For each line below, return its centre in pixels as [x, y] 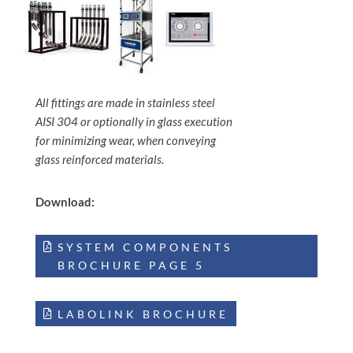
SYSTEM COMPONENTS [145, 247]
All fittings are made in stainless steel [125, 102]
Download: [65, 201]
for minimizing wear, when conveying [125, 140]
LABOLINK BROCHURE [143, 314]
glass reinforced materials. [99, 159]
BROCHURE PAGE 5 [131, 266]
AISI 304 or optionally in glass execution [134, 121]
